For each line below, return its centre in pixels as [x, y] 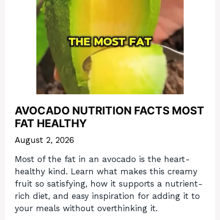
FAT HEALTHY [51, 124]
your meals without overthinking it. [86, 208]
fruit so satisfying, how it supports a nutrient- [109, 183]
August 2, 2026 [44, 140]
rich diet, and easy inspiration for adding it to [107, 196]
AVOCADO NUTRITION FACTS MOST [110, 111]
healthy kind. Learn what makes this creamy [106, 171]
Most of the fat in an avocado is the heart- [102, 159]
